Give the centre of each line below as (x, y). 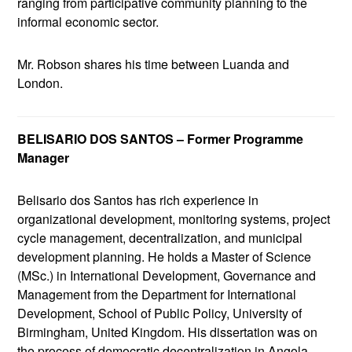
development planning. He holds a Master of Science (165, 257)
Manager (44, 158)
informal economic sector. (88, 22)
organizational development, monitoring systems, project (174, 219)
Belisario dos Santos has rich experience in (138, 200)
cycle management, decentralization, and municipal (160, 238)
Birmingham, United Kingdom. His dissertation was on (168, 332)
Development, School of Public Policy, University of (160, 313)
